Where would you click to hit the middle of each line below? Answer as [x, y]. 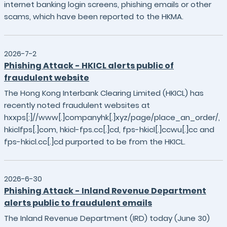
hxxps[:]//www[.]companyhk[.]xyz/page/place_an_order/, [112, 117]
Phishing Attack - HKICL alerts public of [89, 66]
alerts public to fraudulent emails [78, 203]
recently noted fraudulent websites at [77, 105]
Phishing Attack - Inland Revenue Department [105, 191]
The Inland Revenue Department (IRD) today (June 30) [107, 218]
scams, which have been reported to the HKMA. [94, 16]
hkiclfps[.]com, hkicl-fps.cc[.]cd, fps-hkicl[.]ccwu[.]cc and [109, 129]
